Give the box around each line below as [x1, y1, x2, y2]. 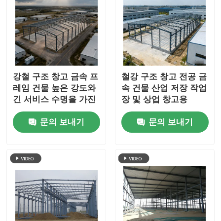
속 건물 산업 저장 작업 [121, 83, 207, 93]
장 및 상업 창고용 [121, 95, 187, 105]
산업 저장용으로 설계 [13, 106, 94, 116]
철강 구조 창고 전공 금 [121, 72, 207, 82]
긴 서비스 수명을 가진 [13, 95, 96, 105]
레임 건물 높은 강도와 [13, 83, 96, 93]
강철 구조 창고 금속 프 [13, 72, 99, 82]
